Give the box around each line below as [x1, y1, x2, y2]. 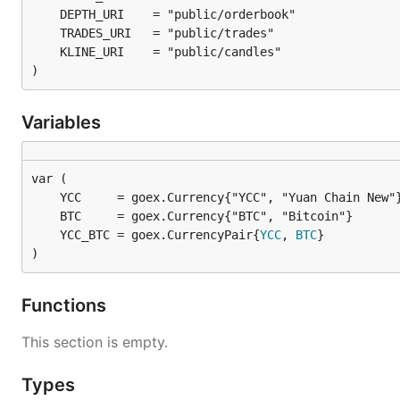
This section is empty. [21, 333, 168, 351]
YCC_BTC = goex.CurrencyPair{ [60, 228, 260, 242]
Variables [21, 112, 105, 133]
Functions [21, 295, 111, 316]
